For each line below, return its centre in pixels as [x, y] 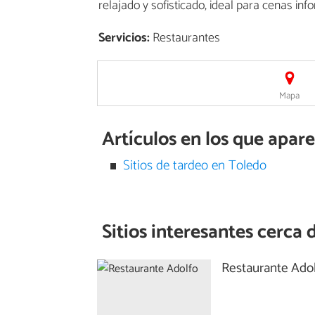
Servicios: [124, 38]
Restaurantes [185, 38]
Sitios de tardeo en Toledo [194, 165]
